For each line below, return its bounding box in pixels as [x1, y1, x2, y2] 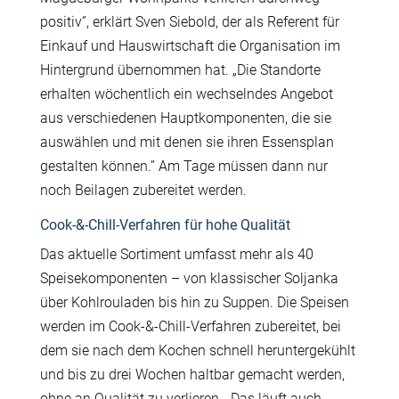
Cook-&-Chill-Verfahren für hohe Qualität [39, 216, 290, 233]
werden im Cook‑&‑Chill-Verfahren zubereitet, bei [39, 317, 341, 335]
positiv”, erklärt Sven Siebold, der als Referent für [39, 12, 339, 30]
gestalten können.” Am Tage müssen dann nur [39, 157, 328, 175]
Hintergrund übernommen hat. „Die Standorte [39, 61, 321, 78]
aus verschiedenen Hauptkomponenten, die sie [39, 109, 331, 126]
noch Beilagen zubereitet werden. [39, 181, 247, 199]
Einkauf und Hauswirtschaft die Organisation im [39, 37, 340, 54]
